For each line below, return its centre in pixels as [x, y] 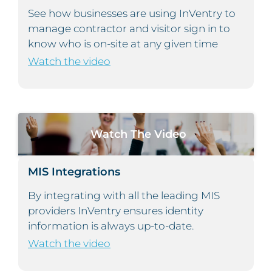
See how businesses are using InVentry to [132, 14]
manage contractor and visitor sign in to [129, 29]
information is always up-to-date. [111, 226]
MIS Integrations [74, 172]
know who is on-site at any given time [123, 44]
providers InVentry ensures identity [116, 211]
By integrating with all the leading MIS [124, 196]
